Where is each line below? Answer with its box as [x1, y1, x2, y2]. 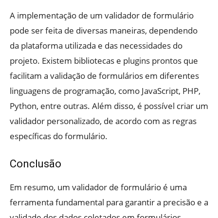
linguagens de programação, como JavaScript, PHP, [10, 85, 200, 96]
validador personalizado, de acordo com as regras [10, 115, 197, 127]
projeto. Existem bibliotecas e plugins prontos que [10, 54, 198, 66]
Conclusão [10, 157, 61, 170]
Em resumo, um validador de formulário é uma [10, 181, 187, 193]
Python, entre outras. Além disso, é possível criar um [10, 100, 208, 111]
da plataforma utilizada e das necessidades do [10, 39, 182, 51]
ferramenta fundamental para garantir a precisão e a [10, 196, 208, 208]
